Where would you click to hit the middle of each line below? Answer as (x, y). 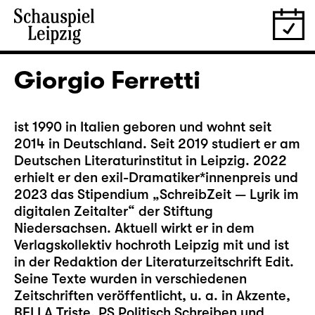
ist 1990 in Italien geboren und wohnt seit (143, 127)
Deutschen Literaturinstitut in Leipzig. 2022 (150, 161)
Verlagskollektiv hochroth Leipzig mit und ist (152, 245)
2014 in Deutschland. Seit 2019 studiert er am (157, 144)
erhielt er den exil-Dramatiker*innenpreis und (156, 178)
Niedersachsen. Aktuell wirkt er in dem (134, 228)
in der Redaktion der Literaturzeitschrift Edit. (154, 262)
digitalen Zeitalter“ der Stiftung (114, 211)
